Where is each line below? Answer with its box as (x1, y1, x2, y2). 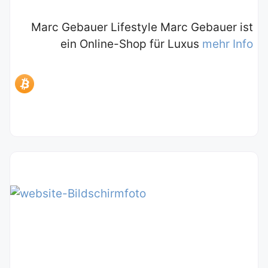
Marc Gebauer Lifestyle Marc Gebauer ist (31, 20, 253, 35)
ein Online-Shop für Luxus (60, 37, 202, 51)
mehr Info (202, 37, 253, 51)
